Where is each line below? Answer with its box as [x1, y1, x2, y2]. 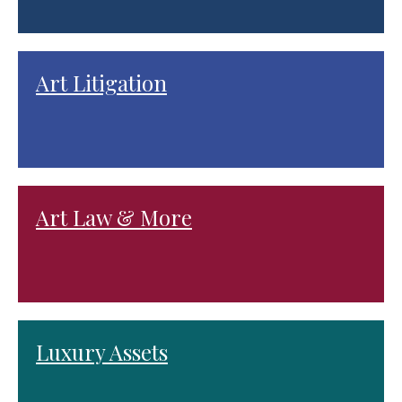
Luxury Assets [36, 337, 168, 367]
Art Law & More [36, 203, 192, 232]
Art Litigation [36, 68, 167, 98]
